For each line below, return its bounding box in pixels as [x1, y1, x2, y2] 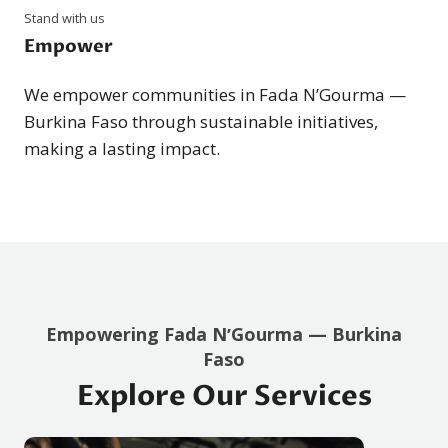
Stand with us [24, 8, 105, 27]
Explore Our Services [76, 376, 372, 415]
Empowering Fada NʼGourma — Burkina [46, 321, 402, 346]
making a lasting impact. [24, 136, 220, 160]
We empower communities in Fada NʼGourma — [24, 82, 406, 106]
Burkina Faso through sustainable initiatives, [24, 109, 378, 133]
